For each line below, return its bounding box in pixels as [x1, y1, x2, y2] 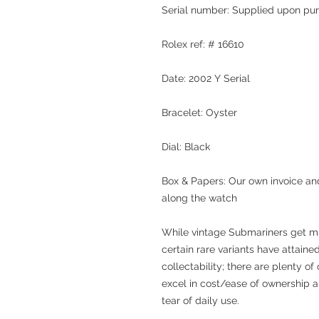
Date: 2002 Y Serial [162, 73, 250, 84]
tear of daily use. [162, 295, 239, 306]
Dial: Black [162, 141, 210, 152]
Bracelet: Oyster [162, 107, 237, 118]
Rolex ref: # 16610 [162, 38, 244, 50]
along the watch [162, 192, 237, 204]
